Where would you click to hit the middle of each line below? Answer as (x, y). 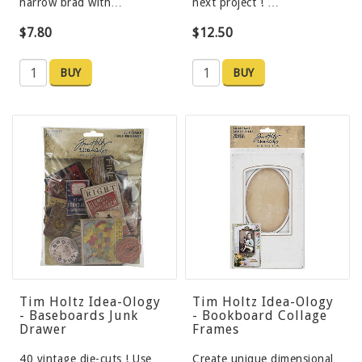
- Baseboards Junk (79, 316)
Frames (216, 330)
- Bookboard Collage (260, 316)
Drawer (43, 330)
